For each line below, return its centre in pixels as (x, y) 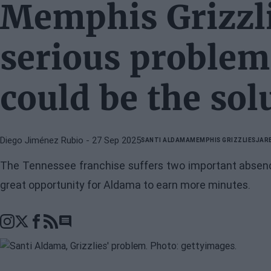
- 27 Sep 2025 (112, 140)
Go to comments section (110, 228)
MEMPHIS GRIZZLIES (223, 140)
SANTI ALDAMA (165, 140)
